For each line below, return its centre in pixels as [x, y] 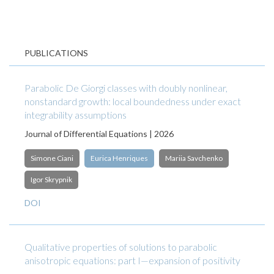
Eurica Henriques [119, 158]
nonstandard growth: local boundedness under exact [133, 101]
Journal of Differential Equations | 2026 [99, 134]
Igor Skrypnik [51, 180]
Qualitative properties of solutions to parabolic [121, 247]
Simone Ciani [52, 158]
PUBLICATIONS [56, 53]
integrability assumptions [76, 115]
